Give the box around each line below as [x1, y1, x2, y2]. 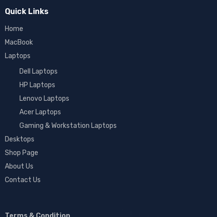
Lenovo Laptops [19, 94, 69, 103]
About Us [5, 162, 33, 170]
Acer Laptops [19, 108, 61, 116]
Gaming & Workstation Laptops [19, 122, 117, 130]
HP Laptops [19, 81, 55, 89]
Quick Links [5, 7, 48, 16]
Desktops [5, 135, 34, 143]
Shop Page [5, 149, 38, 157]
